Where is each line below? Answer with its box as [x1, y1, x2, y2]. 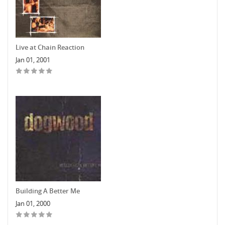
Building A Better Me [16, 186, 80, 195]
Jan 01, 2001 [16, 55, 50, 64]
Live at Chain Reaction [16, 42, 84, 52]
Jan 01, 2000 [16, 198, 50, 208]
